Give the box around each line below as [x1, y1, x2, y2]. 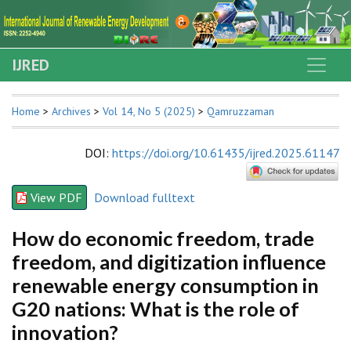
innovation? [12, 320, 118, 344]
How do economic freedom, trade [12, 226, 314, 250]
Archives [52, 104, 91, 119]
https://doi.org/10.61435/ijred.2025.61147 [112, 145, 339, 161]
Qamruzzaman [207, 104, 274, 119]
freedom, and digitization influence [12, 249, 326, 273]
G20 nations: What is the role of [12, 296, 299, 320]
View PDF [31, 190, 82, 206]
